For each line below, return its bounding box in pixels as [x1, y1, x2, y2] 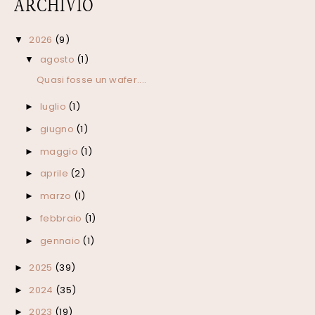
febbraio [40, 211, 84, 225]
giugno [40, 122, 77, 136]
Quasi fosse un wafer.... [36, 72, 147, 86]
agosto [40, 53, 77, 67]
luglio [40, 100, 69, 114]
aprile [40, 167, 71, 181]
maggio [40, 144, 81, 158]
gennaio [40, 233, 83, 247]
